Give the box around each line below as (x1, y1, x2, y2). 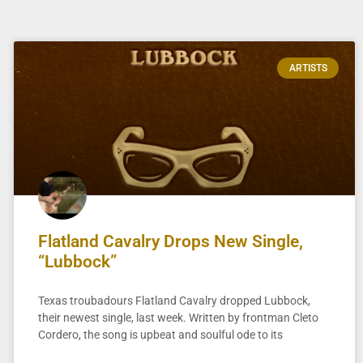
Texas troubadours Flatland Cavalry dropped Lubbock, (37, 293, 310, 307)
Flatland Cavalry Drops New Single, (37, 231, 303, 251)
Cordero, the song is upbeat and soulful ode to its (37, 327, 283, 341)
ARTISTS (288, 62, 327, 75)
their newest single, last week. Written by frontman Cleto (37, 310, 318, 324)
